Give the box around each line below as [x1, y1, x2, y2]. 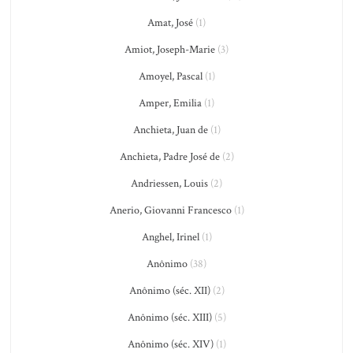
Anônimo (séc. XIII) [127, 310, 212, 325]
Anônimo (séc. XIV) [127, 337, 214, 351]
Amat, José [147, 16, 193, 30]
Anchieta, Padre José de [119, 150, 220, 164]
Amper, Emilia [139, 96, 202, 110]
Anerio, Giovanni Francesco [109, 203, 232, 217]
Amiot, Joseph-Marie [124, 43, 215, 57]
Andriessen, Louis [131, 176, 208, 191]
